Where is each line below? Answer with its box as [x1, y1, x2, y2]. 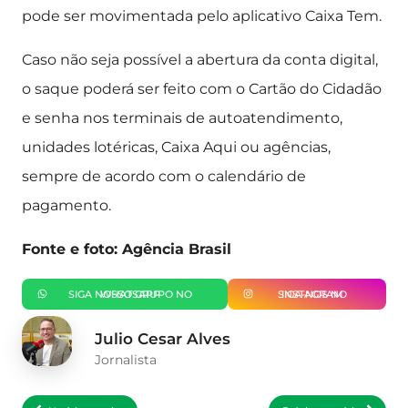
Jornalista [95, 352, 157, 368]
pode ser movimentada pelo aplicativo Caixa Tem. [22, 7, 382, 25]
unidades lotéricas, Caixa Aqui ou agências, [22, 138, 331, 156]
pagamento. [22, 197, 111, 214]
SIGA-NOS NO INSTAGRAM [280, 287, 343, 301]
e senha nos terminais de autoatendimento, [22, 109, 342, 127]
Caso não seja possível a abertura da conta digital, [22, 51, 378, 68]
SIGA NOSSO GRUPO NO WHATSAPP [99, 287, 160, 301]
